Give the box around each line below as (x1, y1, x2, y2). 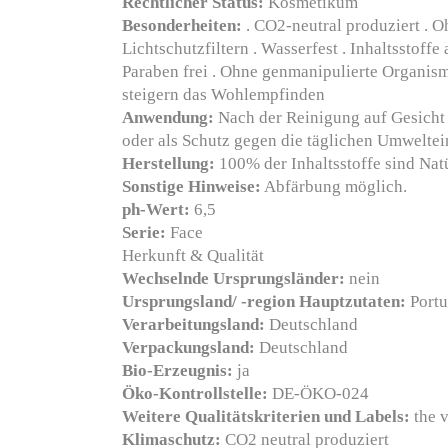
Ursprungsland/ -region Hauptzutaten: (122, 292, 406, 311)
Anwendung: (122, 108, 214, 127)
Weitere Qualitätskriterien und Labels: (122, 407, 410, 426)
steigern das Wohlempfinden (122, 85, 325, 104)
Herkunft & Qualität (122, 246, 264, 265)
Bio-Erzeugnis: (122, 361, 233, 380)
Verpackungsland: (122, 338, 255, 357)
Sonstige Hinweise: (122, 177, 261, 196)
